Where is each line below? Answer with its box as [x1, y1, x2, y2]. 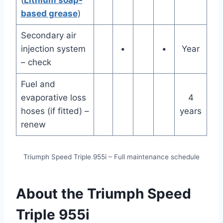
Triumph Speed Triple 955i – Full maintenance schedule [23, 153, 200, 161]
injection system [20, 44, 86, 54]
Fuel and [20, 79, 55, 90]
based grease [20, 8, 78, 19]
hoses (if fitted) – [20, 106, 89, 116]
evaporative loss [20, 93, 86, 103]
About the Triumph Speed [16, 185, 191, 203]
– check [20, 57, 51, 68]
